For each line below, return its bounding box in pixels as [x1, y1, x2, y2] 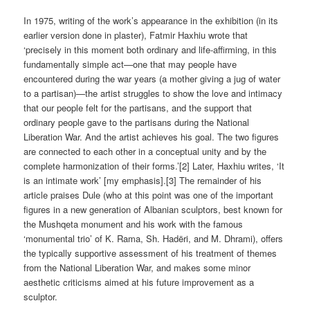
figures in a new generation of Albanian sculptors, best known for [24, 203, 283, 217]
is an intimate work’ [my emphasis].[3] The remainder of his [24, 174, 262, 188]
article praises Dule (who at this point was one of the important [24, 188, 274, 202]
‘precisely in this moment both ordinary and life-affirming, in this [24, 43, 277, 57]
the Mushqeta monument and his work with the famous [24, 217, 244, 231]
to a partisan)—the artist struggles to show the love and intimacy [24, 86, 283, 100]
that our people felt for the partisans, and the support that [24, 101, 253, 115]
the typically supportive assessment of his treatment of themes [24, 246, 277, 260]
